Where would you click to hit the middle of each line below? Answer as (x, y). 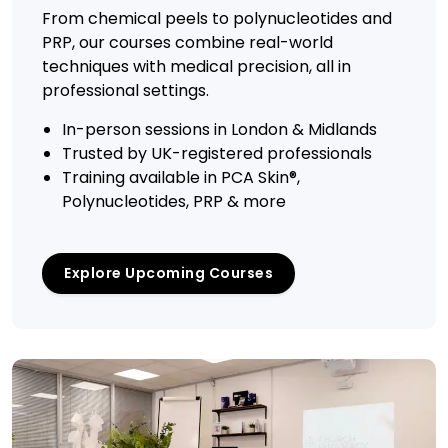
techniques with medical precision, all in (196, 67)
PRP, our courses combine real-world (187, 43)
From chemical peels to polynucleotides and (217, 19)
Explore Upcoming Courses (168, 273)
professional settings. (125, 91)
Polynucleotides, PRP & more (174, 202)
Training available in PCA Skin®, (181, 178)
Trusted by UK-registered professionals (217, 154)
